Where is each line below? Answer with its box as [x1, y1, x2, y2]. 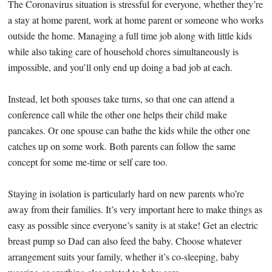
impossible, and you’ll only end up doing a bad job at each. [8, 60, 233, 73]
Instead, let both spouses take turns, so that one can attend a [8, 92, 235, 105]
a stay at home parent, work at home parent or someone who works [8, 13, 264, 26]
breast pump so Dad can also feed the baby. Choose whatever [8, 234, 242, 247]
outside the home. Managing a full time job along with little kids [8, 29, 253, 42]
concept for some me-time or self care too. [8, 155, 168, 168]
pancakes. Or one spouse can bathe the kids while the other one [8, 123, 251, 137]
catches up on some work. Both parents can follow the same [8, 139, 236, 152]
